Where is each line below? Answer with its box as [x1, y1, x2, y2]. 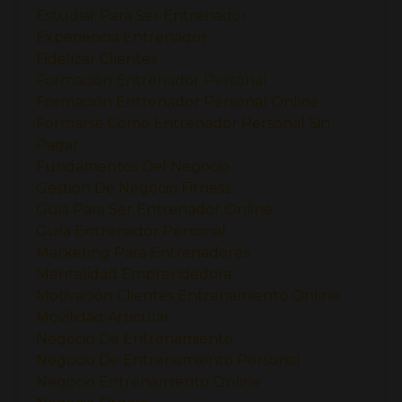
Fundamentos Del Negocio [36, 157, 230, 175]
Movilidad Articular [36, 308, 170, 326]
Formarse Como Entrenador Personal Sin [36, 114, 330, 132]
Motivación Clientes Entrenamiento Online [36, 286, 340, 304]
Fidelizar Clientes [36, 49, 157, 67]
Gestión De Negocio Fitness [36, 179, 231, 197]
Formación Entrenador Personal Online [36, 92, 319, 110]
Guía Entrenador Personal [36, 222, 226, 240]
